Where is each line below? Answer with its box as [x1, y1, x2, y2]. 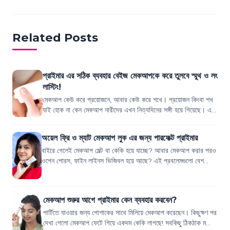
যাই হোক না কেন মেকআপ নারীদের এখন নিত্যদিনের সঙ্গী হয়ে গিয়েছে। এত [42, 106, 216, 114]
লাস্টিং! [42, 82, 61, 92]
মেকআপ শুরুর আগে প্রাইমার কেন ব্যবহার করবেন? [43, 195, 177, 205]
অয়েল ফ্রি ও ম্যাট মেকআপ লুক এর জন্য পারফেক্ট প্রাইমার [42, 132, 198, 143]
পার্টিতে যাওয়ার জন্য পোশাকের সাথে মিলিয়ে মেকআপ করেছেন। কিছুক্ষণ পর [43, 208, 217, 217]
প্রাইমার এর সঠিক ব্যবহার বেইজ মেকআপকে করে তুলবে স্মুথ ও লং [42, 70, 218, 81]
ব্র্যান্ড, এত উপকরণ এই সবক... [42, 116, 113, 125]
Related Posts [12, 30, 98, 45]
